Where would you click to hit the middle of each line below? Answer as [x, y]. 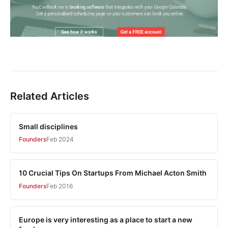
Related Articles [50, 96]
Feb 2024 [60, 139]
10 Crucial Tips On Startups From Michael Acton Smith [113, 173]
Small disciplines [48, 126]
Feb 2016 [60, 186]
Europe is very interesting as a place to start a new [106, 219]
